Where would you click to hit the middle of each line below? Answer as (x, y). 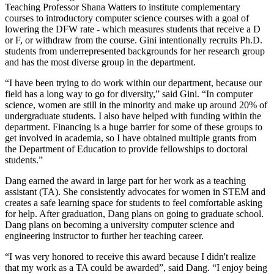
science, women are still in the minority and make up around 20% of (136, 105)
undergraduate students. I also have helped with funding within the (133, 116)
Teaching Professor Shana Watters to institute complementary (123, 7)
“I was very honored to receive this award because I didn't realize (130, 257)
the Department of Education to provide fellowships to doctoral (126, 149)
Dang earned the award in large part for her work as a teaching (125, 181)
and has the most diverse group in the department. (100, 62)
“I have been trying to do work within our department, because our (133, 83)
